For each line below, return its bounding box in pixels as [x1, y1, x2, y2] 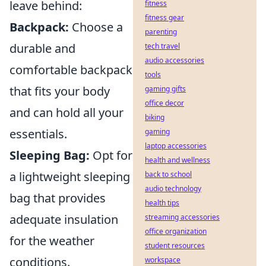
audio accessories [145, 55, 204, 65]
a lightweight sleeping [9, 168, 130, 185]
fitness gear [145, 12, 184, 23]
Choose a [69, 18, 123, 35]
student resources [145, 240, 205, 251]
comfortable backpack [9, 61, 132, 78]
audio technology [145, 183, 201, 194]
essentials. [9, 125, 67, 142]
